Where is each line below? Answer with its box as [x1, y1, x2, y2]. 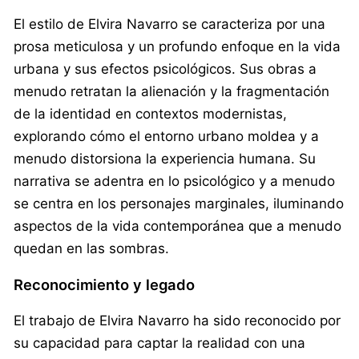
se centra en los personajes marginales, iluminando [14, 195, 344, 212]
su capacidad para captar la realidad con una [14, 334, 305, 351]
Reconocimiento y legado [14, 275, 195, 293]
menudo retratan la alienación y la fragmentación [14, 83, 329, 99]
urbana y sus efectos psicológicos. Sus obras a [14, 60, 317, 77]
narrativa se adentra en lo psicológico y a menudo [14, 172, 335, 189]
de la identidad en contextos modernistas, [14, 105, 287, 122]
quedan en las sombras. [14, 240, 169, 256]
